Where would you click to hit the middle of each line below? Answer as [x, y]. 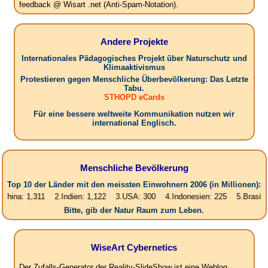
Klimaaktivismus [134, 68]
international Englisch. [134, 123]
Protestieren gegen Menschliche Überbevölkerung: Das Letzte [134, 80]
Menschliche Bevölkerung [134, 167]
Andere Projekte [134, 41]
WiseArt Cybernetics [134, 247]
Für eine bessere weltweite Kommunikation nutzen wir [134, 114]
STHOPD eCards [134, 98]
